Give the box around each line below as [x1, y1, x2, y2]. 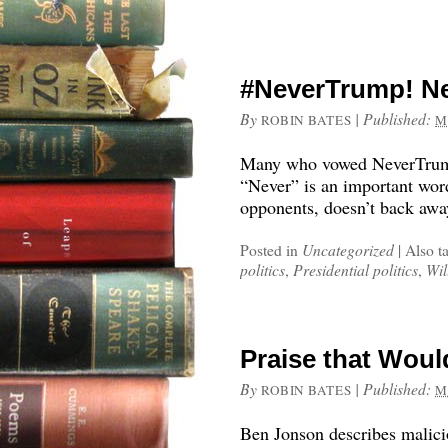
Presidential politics [293, 259, 418, 280]
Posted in [240, 239, 302, 260]
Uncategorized [302, 239, 394, 260]
